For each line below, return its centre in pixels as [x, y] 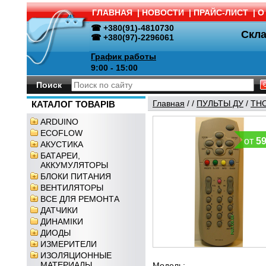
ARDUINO [59, 122]
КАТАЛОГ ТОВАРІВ [73, 104]
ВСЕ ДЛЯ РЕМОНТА [80, 199]
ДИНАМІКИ [62, 221]
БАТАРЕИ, [60, 156]
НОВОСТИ [163, 12]
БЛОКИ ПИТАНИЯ [76, 176]
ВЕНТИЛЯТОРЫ [72, 188]
